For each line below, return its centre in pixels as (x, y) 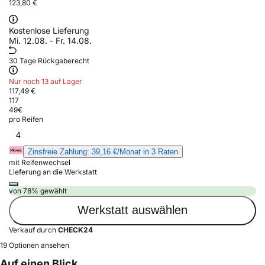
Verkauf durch (33, 230)
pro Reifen (26, 119)
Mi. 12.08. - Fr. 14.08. (50, 40)
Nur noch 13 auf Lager (46, 81)
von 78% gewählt (38, 190)
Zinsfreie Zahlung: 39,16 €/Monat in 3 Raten (103, 151)
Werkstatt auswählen (132, 210)
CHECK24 (75, 230)
